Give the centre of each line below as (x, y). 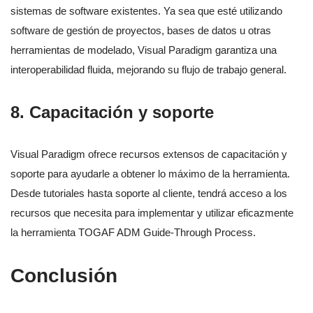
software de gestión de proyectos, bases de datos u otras (141, 31)
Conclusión (64, 276)
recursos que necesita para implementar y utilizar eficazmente (152, 213)
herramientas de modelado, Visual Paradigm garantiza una (144, 50)
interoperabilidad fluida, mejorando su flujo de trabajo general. (148, 70)
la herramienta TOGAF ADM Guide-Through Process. (133, 233)
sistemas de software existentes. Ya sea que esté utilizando (146, 11)
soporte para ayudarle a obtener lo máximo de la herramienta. (150, 174)
